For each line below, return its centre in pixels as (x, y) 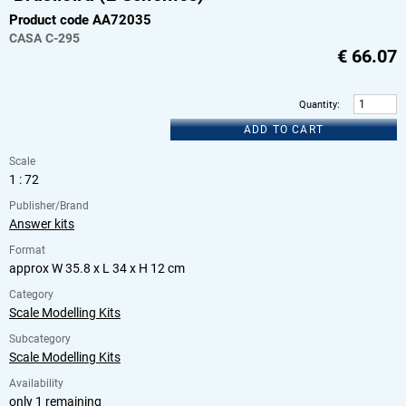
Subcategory (40, 339)
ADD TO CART (284, 130)
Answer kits (42, 224)
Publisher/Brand (49, 206)
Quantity (318, 104)
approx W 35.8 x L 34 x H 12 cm (97, 269)
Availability (36, 384)
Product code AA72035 (80, 19)
